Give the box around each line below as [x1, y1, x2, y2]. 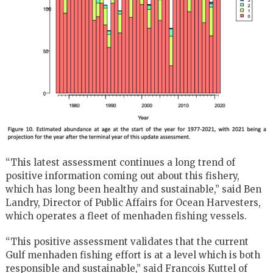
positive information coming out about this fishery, [5, 170, 239, 182]
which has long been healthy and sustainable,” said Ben [5, 183, 261, 196]
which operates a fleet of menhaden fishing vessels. [5, 210, 247, 222]
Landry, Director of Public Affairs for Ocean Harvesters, [5, 197, 261, 209]
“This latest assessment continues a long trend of [5, 157, 235, 169]
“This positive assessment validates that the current [5, 236, 249, 248]
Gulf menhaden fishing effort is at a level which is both [5, 249, 260, 261]
